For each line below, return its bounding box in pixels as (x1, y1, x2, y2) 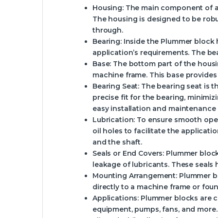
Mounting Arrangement (92, 171, 176, 181)
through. (92, 26, 123, 35)
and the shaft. (92, 138, 143, 147)
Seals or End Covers (92, 149, 163, 158)
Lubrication (92, 115, 134, 125)
